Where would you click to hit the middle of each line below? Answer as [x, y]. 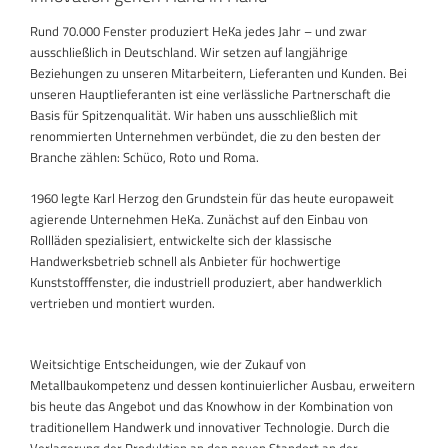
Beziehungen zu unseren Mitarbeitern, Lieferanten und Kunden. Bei [218, 73]
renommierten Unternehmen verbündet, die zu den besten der [205, 136]
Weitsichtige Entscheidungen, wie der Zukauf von [168, 364]
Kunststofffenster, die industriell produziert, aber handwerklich [206, 282]
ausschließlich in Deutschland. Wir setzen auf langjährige [189, 52]
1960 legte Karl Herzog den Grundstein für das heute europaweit [212, 198]
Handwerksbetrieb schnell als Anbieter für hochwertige [185, 261]
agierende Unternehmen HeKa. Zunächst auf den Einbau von [199, 219]
